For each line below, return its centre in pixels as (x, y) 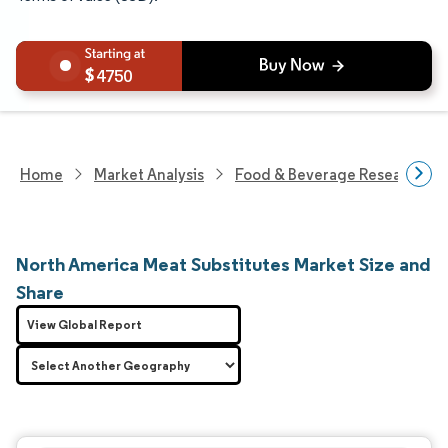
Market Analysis (149, 174)
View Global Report (84, 324)
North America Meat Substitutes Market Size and (223, 264)
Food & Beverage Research (329, 174)
